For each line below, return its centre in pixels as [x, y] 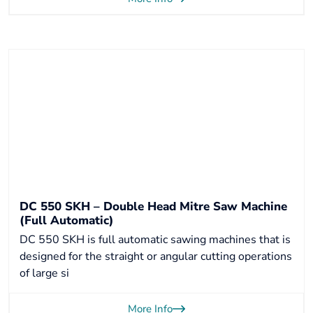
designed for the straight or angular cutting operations [156, 256]
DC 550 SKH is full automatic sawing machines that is [155, 240]
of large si [44, 273]
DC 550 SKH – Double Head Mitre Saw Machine [153, 206]
